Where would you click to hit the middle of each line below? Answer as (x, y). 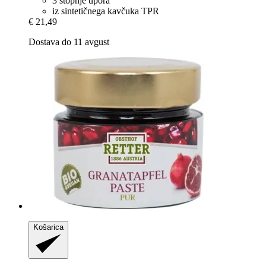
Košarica (48, 227)
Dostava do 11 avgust (69, 42)
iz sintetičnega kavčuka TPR (106, 11)
